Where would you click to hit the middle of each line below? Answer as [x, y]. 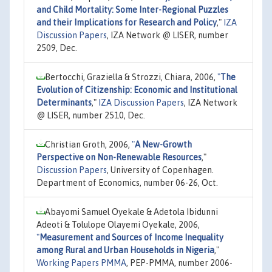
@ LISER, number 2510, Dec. [91, 115]
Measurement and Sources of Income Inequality [131, 237]
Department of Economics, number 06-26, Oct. [127, 182]
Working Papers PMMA [81, 263]
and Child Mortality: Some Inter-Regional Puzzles [132, 9]
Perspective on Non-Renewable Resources [119, 157]
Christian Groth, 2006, [88, 144]
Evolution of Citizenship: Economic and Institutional [137, 90]
